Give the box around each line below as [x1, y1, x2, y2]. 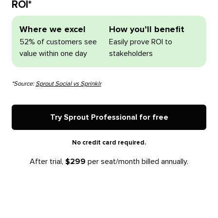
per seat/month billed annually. [86, 157, 188, 165]
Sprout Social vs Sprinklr [35, 80, 101, 87]
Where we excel [19, 25, 86, 34]
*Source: [11, 80, 34, 87]
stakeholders [109, 49, 153, 57]
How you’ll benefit [109, 25, 184, 34]
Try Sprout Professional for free [50, 113, 168, 121]
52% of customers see [19, 37, 97, 46]
